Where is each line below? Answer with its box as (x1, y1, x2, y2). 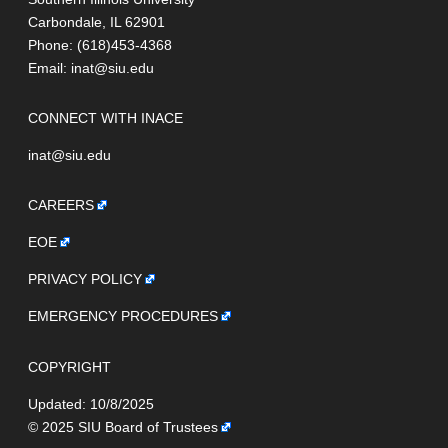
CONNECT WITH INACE (28, 110, 183, 127)
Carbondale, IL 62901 (28, 13, 165, 30)
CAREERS (28, 197, 94, 214)
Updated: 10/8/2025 (28, 395, 154, 412)
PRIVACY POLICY (28, 271, 142, 288)
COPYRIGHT (28, 358, 111, 375)
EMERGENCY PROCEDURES (28, 308, 218, 325)
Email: (28, 59, 71, 76)
